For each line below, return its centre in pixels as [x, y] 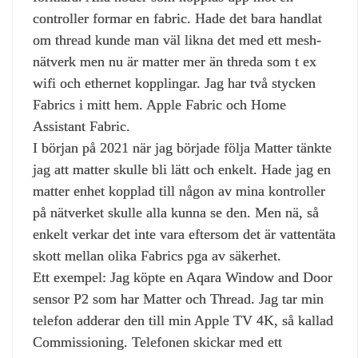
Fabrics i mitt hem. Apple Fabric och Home [159, 104]
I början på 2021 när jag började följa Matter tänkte [182, 147]
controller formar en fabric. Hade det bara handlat [177, 18]
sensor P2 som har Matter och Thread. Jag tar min [178, 298]
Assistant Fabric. [82, 126]
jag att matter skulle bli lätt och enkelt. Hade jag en [182, 169]
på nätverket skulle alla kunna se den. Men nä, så [176, 212]
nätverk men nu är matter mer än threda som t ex [175, 61]
